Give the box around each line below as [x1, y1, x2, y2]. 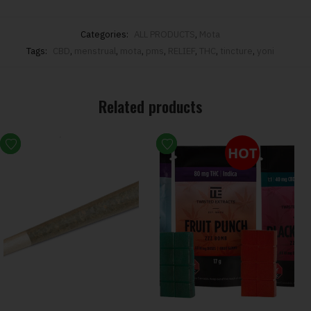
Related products [98, 95, 203, 118]
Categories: [81, 28, 131, 41]
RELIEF [168, 45, 195, 58]
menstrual [74, 45, 116, 58]
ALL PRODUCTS [134, 28, 195, 41]
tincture [220, 45, 253, 58]
